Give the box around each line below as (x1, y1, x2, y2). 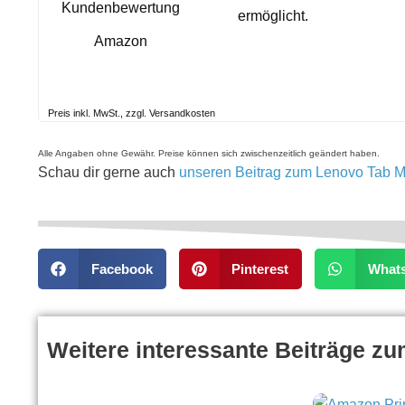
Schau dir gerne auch (38, 165, 175, 180)
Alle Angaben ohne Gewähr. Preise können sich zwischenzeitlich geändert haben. (38, 148, 380, 158)
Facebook (90, 261, 153, 277)
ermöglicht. (238, 8, 308, 24)
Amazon (93, 33, 147, 49)
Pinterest (231, 261, 288, 277)
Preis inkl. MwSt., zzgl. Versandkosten (48, 108, 215, 118)
